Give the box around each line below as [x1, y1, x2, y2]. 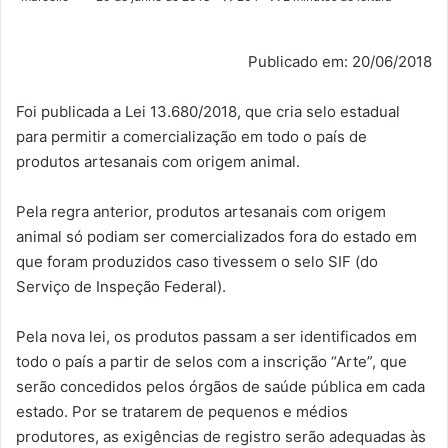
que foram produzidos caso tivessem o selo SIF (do [16, 252, 378, 272]
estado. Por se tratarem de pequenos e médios [16, 402, 348, 422]
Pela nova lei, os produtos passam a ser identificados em [16, 327, 417, 347]
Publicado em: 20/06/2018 [248, 52, 432, 72]
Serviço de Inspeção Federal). [16, 277, 226, 297]
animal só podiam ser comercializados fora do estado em [16, 227, 417, 247]
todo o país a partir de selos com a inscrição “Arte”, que [16, 352, 407, 372]
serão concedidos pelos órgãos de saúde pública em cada [16, 377, 425, 397]
